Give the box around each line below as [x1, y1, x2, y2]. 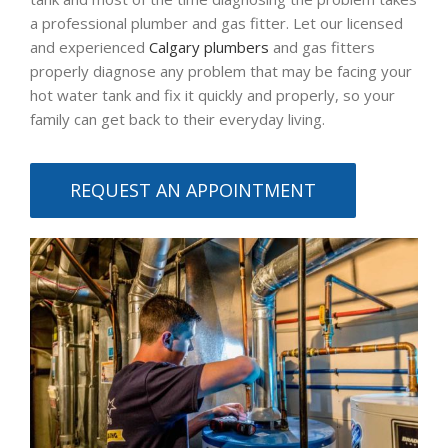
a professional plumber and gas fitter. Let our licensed [30, 13, 403, 34]
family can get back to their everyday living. [30, 109, 325, 130]
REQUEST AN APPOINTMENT [70, 178, 316, 203]
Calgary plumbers [149, 37, 269, 58]
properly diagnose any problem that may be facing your [30, 61, 412, 82]
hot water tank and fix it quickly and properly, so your [30, 85, 395, 106]
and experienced [30, 37, 149, 58]
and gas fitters [269, 37, 375, 58]
